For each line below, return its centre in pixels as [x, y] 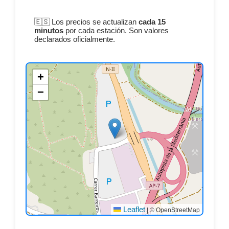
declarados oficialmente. [74, 39]
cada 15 [152, 22]
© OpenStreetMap [174, 210]
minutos [49, 31]
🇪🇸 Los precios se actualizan [86, 22]
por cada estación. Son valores [116, 31]
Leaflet [133, 210]
